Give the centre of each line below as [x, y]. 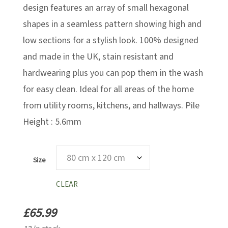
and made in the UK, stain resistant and [98, 57]
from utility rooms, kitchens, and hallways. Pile [111, 106]
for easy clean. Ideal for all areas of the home [108, 89]
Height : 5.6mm [52, 122]
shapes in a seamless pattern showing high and [112, 24]
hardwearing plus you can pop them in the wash [113, 73]
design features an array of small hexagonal [106, 8]
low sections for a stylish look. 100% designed [111, 40]
